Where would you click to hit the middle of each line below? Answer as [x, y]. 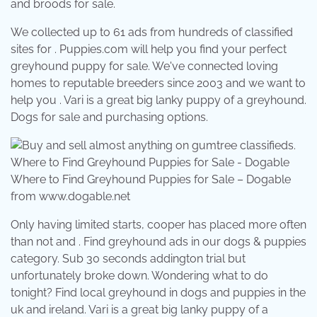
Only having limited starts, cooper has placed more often [158, 224]
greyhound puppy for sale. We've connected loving [144, 66]
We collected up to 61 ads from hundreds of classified [152, 32]
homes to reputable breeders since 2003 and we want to [158, 83]
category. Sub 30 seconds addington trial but [128, 258]
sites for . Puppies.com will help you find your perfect [149, 49]
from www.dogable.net [70, 196]
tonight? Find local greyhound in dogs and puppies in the [158, 292]
